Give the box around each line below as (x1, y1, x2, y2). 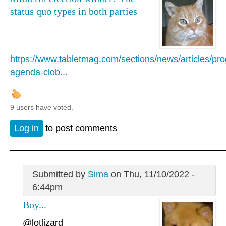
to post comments (43, 123, 117, 133)
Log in (14, 123, 39, 133)
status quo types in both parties (10, 6, 137, 17)
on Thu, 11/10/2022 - (108, 168, 195, 179)
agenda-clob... (10, 67, 68, 78)
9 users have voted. (10, 103, 73, 112)
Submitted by (32, 168, 88, 179)
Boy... (23, 199, 46, 210)
